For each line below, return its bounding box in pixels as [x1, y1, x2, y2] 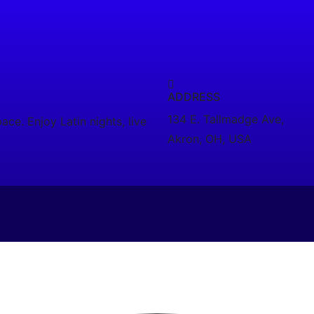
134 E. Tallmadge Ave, [168, 112, 284, 127]
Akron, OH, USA [168, 132, 252, 146]
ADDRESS [168, 90, 220, 104]
